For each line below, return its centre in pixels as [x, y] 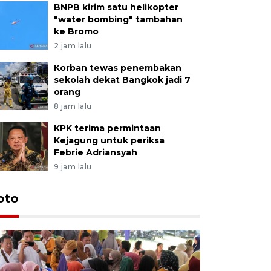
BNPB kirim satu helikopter [116, 7]
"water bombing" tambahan [118, 19]
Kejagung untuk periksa [109, 140]
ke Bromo [76, 31]
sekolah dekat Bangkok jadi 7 [122, 80]
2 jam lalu [73, 45]
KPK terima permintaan [107, 128]
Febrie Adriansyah [95, 152]
